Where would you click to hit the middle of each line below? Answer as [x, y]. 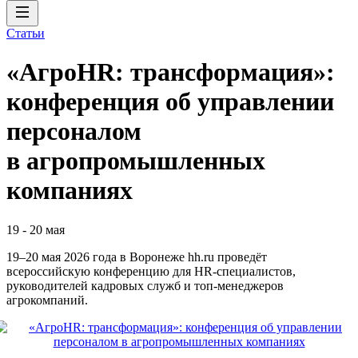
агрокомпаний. [47, 300]
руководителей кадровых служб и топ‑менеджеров [145, 285]
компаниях [70, 191]
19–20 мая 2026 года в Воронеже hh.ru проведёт [137, 257]
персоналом [74, 131]
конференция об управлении [170, 102]
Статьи [26, 33]
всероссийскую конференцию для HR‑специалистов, [151, 271]
